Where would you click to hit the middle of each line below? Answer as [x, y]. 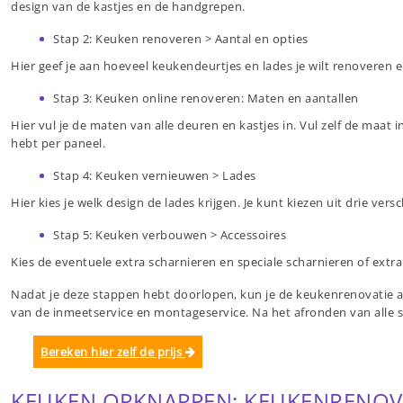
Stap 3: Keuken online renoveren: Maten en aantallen [206, 99]
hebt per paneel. [58, 143]
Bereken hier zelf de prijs [113, 352]
